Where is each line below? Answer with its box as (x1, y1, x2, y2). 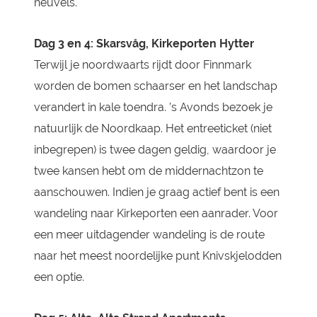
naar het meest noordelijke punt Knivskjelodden (33, 249, 282, 263)
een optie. (33, 270, 84, 284)
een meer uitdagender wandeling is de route (33, 228, 265, 241)
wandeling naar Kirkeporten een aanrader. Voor (33, 207, 278, 220)
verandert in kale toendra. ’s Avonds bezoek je (33, 100, 272, 114)
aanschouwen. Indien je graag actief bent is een (33, 185, 279, 199)
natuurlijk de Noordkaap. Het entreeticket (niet (33, 122, 272, 135)
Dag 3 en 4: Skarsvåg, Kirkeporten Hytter (33, 37, 254, 50)
